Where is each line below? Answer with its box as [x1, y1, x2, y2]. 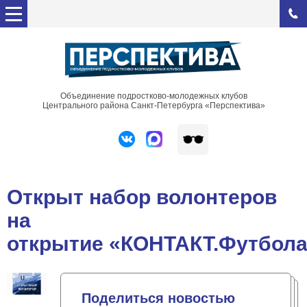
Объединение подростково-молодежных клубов [60, 90, 247, 101]
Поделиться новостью [82, 290, 235, 306]
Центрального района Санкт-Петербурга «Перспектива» [42, 100, 265, 110]
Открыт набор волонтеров [7, 185, 277, 208]
